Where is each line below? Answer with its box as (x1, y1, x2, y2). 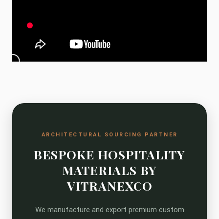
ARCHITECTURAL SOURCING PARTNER (41, 131, 178, 138)
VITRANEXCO (66, 177, 153, 194)
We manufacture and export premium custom (35, 205, 184, 214)
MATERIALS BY (62, 162, 157, 178)
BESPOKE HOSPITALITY (34, 146, 185, 162)
